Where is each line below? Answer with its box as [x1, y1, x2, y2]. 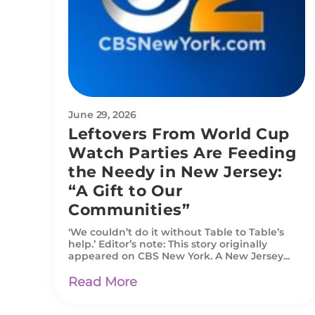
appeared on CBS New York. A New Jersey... [68, 249, 290, 262]
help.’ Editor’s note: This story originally [68, 237, 267, 250]
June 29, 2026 [68, 108, 136, 121]
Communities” [68, 200, 191, 219]
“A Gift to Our [68, 181, 183, 200]
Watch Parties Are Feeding [68, 143, 297, 162]
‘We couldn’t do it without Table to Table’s [68, 225, 284, 238]
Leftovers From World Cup [68, 124, 290, 143]
